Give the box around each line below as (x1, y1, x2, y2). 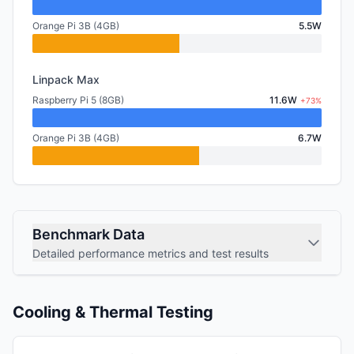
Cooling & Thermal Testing (13, 303, 213, 322)
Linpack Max (32, 73, 100, 86)
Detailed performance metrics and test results (32, 247, 269, 260)
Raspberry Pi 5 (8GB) (32, 94, 124, 106)
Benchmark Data (32, 226, 145, 243)
